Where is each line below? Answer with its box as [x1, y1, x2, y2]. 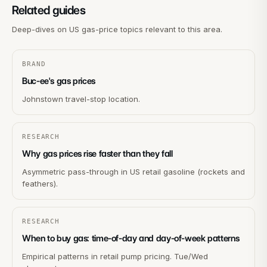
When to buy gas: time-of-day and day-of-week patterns [22, 233, 240, 244]
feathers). [22, 179, 58, 188]
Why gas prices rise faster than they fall [22, 148, 173, 159]
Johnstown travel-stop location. [22, 94, 140, 104]
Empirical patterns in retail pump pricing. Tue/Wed [22, 252, 208, 261]
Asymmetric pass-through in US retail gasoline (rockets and [22, 167, 245, 176]
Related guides [12, 3, 85, 17]
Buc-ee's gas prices [22, 76, 95, 86]
